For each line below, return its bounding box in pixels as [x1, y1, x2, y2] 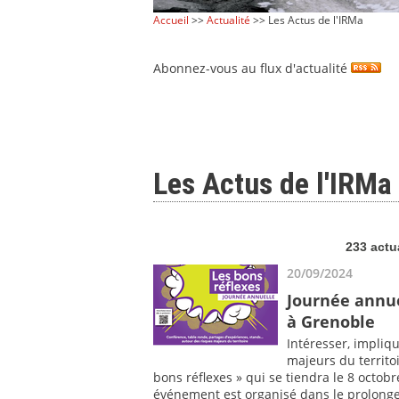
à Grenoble [287, 310, 375, 332]
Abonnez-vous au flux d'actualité [153, 59, 351, 77]
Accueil [153, 12, 189, 28]
